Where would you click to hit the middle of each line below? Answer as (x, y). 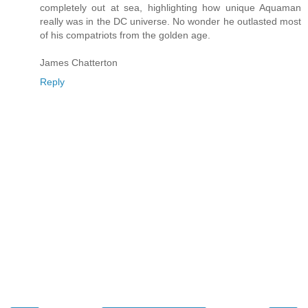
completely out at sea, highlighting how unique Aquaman (170, 8)
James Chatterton (79, 63)
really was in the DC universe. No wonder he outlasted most (170, 22)
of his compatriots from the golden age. (125, 35)
